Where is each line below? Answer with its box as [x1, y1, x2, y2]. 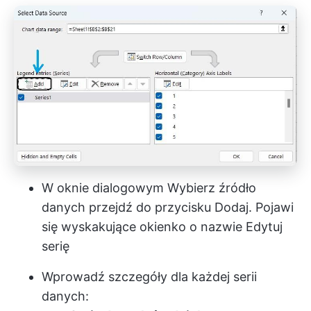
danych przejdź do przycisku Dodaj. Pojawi [42, 200, 294, 215]
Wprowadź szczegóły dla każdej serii [42, 269, 257, 285]
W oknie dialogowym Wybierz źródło [42, 180, 256, 196]
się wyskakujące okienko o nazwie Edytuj [42, 219, 283, 235]
